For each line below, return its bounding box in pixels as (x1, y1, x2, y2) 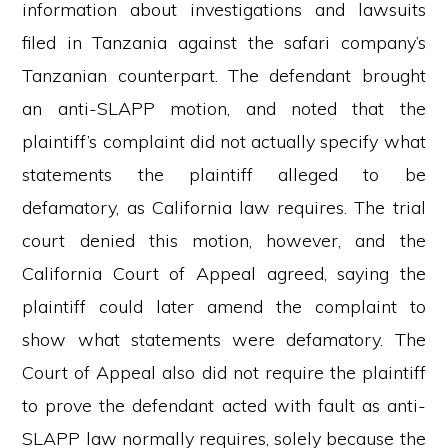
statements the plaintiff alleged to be (22, 163, 426, 186)
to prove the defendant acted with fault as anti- (22, 394, 426, 417)
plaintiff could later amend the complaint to (22, 295, 426, 318)
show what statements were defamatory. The (22, 328, 426, 351)
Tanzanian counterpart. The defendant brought (22, 64, 426, 87)
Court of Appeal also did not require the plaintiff (22, 361, 426, 384)
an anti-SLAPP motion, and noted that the (22, 97, 426, 120)
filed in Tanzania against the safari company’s (22, 31, 426, 54)
